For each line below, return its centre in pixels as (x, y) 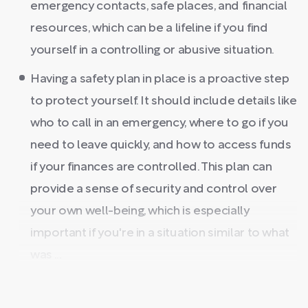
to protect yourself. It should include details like (164, 101)
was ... (46, 255)
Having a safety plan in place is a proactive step (160, 79)
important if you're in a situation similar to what (160, 233)
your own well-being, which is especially (140, 211)
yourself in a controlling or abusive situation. (153, 51)
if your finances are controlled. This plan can (151, 167)
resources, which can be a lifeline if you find (149, 29)
